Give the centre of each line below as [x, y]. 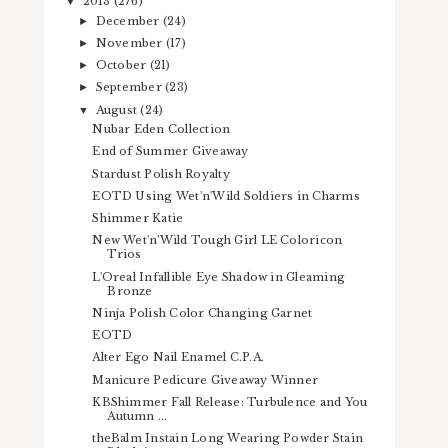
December [129, 20]
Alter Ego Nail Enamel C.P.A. [178, 357]
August [118, 109]
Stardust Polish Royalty [161, 173]
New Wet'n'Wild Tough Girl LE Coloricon [217, 240]
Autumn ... [137, 415]
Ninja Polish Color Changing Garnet [202, 312]
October [122, 65]
